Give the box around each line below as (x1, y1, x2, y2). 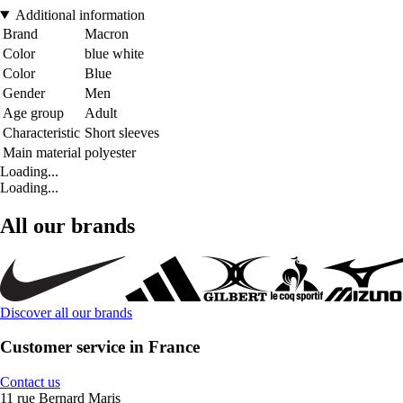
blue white (85, 45, 144, 61)
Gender (3, 85, 45, 101)
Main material (3, 144, 81, 160)
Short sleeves (85, 124, 159, 140)
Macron (85, 25, 129, 41)
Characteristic (3, 124, 80, 140)
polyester (85, 144, 136, 160)
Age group (3, 104, 64, 121)
